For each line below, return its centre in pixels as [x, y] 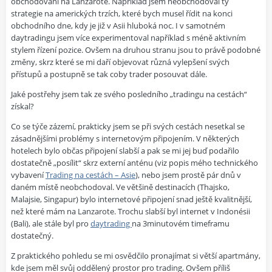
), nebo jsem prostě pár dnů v [188, 175]
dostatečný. [32, 236]
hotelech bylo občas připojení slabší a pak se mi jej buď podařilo [125, 151]
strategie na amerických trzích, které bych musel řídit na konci [122, 13]
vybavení [28, 175]
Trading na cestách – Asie [90, 175]
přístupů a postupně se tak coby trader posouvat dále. [109, 74]
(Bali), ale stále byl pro [51, 223]
